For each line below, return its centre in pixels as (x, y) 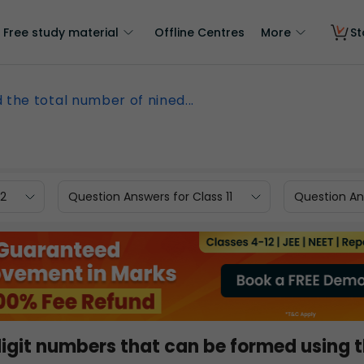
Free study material (61, 32)
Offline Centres (199, 32)
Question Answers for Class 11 (150, 196)
